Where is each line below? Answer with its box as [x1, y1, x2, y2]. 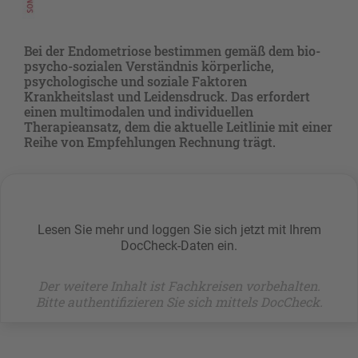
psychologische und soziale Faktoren [24, 72, 247, 89]
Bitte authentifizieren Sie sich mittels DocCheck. [35, 292, 323, 310]
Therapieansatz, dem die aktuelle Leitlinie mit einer [24, 117, 332, 135]
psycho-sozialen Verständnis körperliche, [24, 57, 274, 74]
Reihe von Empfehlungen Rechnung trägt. [24, 133, 276, 150]
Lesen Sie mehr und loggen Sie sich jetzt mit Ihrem [37, 221, 321, 237]
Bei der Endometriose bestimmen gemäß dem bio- [24, 42, 320, 59]
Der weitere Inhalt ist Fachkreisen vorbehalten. [38, 276, 320, 294]
